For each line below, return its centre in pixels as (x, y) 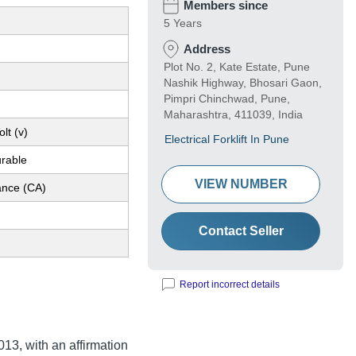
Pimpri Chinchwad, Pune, (227, 99)
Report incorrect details (230, 285)
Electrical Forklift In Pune (227, 139)
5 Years (183, 23)
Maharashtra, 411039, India (233, 115)
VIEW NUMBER (241, 184)
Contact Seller (241, 231)
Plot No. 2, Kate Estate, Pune (237, 67)
